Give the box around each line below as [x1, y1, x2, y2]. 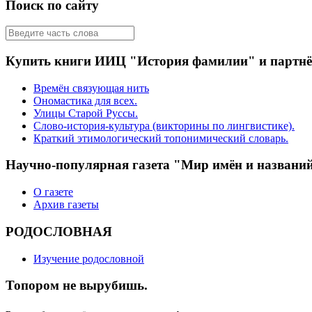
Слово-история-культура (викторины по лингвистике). [33, 119, 295, 132]
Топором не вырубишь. [6, 278, 148, 293]
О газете [33, 186, 73, 198]
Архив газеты [33, 198, 99, 211]
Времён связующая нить [33, 81, 149, 94]
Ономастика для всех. [33, 94, 137, 107]
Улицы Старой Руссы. [33, 107, 138, 119]
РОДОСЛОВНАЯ [6, 224, 112, 239]
